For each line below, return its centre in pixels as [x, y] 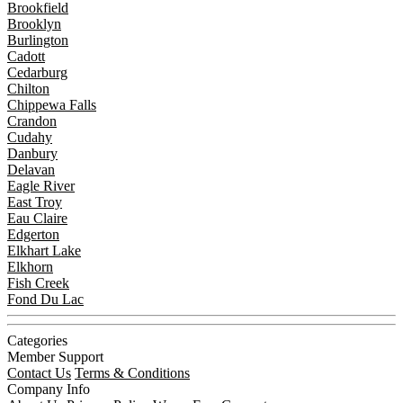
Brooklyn [34, 23]
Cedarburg [37, 72]
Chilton [28, 88]
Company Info [49, 389]
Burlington [38, 40]
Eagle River [41, 185]
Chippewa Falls [52, 104]
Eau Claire [37, 218]
